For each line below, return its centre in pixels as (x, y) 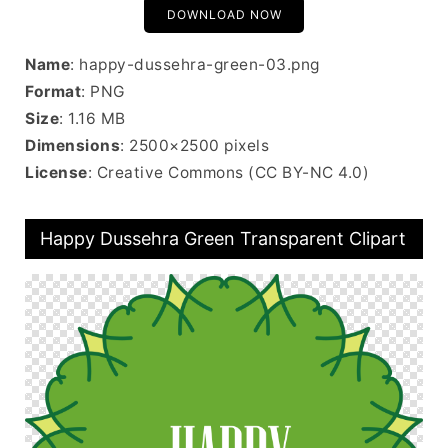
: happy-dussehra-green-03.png (195, 64)
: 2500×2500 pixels (194, 145)
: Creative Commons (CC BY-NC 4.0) (228, 172)
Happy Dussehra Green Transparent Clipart (223, 238)
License (56, 172)
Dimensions (72, 145)
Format (53, 91)
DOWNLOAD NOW (224, 14)
